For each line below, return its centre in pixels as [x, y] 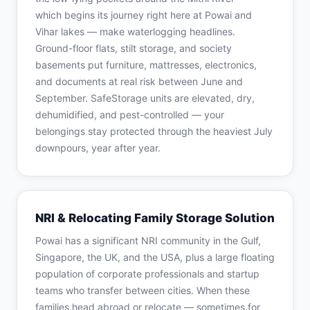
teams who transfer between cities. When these [143, 290]
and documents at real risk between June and [139, 81]
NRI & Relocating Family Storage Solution [155, 218]
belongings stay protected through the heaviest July [154, 131]
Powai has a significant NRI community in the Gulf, [148, 240]
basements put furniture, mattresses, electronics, [146, 65]
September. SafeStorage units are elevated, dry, [145, 98]
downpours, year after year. [98, 148]
